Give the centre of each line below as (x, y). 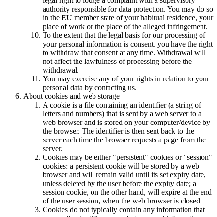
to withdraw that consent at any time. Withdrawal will (124, 52)
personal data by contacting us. (90, 87)
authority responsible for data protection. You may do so (128, 9)
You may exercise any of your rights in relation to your (126, 78)
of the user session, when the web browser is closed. (122, 201)
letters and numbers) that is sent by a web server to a (122, 113)
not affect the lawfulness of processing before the (117, 61)
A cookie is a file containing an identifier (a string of (122, 105)
